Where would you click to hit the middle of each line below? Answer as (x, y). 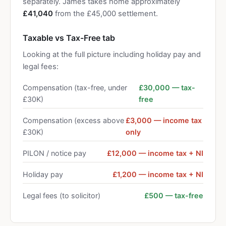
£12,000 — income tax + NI (155, 153)
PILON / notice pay (54, 153)
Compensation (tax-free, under (75, 88)
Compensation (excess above (73, 120)
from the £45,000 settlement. (105, 14)
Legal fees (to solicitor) (62, 195)
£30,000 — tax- (167, 88)
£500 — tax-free (174, 195)
